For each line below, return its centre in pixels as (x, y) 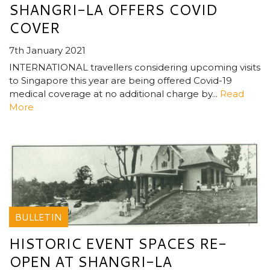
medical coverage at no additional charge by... (115, 94)
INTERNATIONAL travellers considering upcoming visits (135, 67)
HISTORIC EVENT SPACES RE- (118, 244)
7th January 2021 (47, 51)
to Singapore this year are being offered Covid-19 (121, 81)
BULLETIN (39, 217)
